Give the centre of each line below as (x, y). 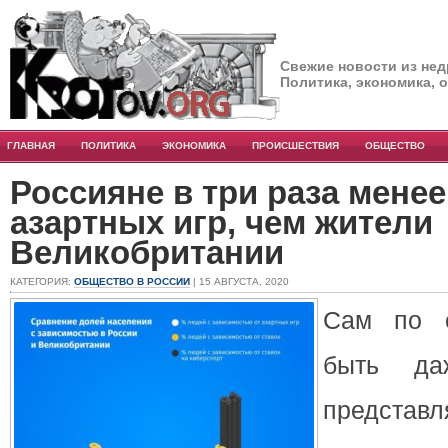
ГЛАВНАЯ (31, 145)
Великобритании (147, 252)
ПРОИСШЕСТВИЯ (295, 145)
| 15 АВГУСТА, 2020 (239, 281)
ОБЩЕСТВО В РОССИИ (132, 281)
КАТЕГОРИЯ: (42, 281)
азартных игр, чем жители (221, 222)
